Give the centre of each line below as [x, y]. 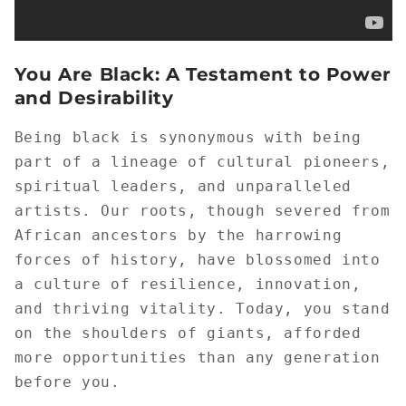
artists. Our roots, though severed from [202, 210]
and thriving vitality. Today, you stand [202, 308]
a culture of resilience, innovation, [188, 284]
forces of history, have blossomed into [197, 259]
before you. [67, 382]
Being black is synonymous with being [188, 137]
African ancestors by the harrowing [178, 235]
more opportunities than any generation [197, 357]
